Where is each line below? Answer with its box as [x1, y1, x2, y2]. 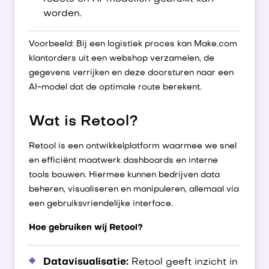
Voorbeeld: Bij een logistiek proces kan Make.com [29, 40, 237, 48]
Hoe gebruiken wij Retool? [29, 224, 143, 232]
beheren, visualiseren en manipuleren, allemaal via [29, 186, 239, 193]
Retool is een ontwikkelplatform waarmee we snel [29, 142, 237, 150]
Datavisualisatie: [43, 258, 128, 267]
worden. [43, 9, 82, 19]
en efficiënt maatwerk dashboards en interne [29, 157, 218, 165]
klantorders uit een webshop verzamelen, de [29, 55, 214, 62]
